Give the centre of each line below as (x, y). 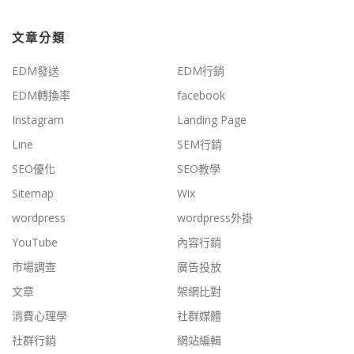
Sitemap (33, 194)
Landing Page (212, 120)
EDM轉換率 (41, 96)
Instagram (38, 120)
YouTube (35, 243)
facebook (201, 96)
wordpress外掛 (215, 218)
